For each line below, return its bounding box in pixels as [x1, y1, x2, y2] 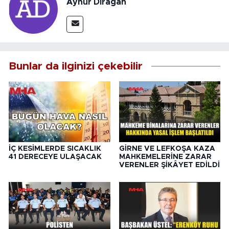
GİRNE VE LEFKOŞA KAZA [119, 145, 215, 152]
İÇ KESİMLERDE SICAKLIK [9, 145, 101, 152]
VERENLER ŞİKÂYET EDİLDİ [119, 161, 220, 169]
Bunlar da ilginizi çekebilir [9, 61, 143, 72]
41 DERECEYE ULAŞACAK [9, 153, 102, 161]
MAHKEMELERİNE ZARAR [119, 153, 212, 161]
